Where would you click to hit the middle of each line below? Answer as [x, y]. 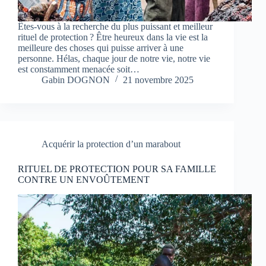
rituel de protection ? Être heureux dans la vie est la [113, 37]
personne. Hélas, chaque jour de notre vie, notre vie [114, 59]
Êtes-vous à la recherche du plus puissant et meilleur [115, 27]
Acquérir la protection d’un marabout [111, 144]
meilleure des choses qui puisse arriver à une [101, 48]
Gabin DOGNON [76, 80]
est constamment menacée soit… [79, 69]
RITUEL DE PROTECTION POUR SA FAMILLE [117, 169]
